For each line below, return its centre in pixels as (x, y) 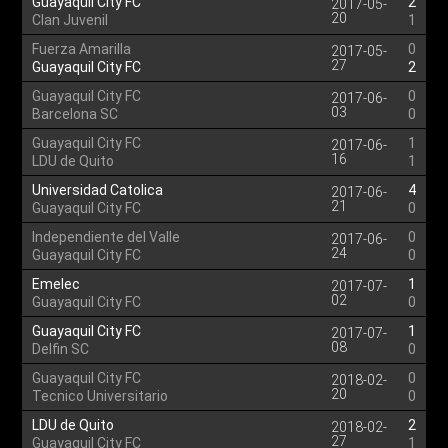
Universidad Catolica (98, 190)
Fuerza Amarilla (82, 49)
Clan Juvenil (70, 20)
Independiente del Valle (106, 237)
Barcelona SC (75, 114)
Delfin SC (61, 349)
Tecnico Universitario (100, 396)
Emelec (56, 284)
